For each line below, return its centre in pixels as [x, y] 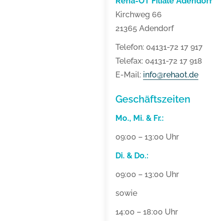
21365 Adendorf [145, 29]
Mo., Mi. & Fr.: [140, 118]
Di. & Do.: [132, 156]
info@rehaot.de [171, 75]
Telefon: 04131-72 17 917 [159, 47]
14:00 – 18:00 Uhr [147, 212]
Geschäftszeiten [153, 99]
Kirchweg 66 [139, 15]
